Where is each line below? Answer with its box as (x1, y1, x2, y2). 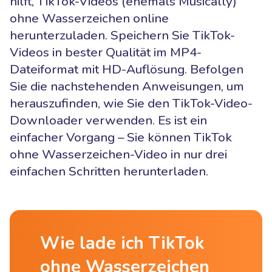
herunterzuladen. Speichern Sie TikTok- (10, 26, 235, 44)
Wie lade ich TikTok (40, 231, 204, 255)
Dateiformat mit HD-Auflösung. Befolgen (10, 60, 243, 78)
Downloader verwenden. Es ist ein (10, 111, 207, 129)
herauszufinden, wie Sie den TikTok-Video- (10, 94, 253, 112)
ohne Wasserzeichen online (10, 9, 169, 27)
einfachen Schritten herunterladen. (10, 162, 208, 180)
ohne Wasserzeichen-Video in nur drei (10, 145, 227, 163)
